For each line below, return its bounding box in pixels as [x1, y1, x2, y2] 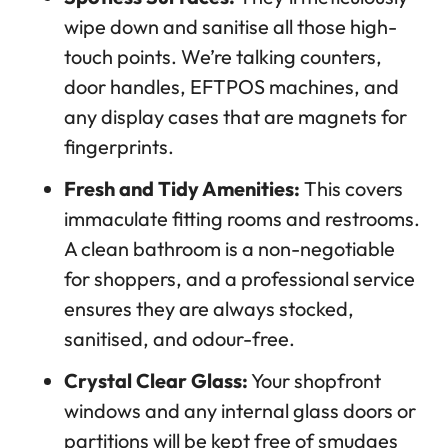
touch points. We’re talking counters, [64, 44, 382, 70]
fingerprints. [64, 134, 174, 160]
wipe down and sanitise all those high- [64, 14, 397, 40]
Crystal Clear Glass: [64, 368, 248, 394]
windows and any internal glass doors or [64, 398, 416, 424]
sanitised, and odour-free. [64, 326, 295, 352]
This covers [300, 176, 403, 202]
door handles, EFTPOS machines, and [64, 74, 399, 100]
